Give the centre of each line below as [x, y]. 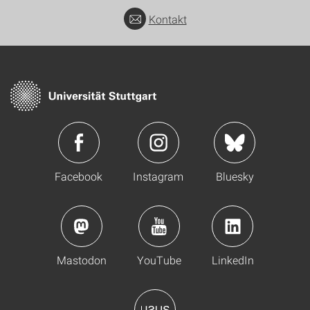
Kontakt [167, 19]
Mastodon [81, 259]
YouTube [159, 259]
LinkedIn [232, 259]
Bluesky [235, 176]
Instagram [158, 176]
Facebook [79, 176]
